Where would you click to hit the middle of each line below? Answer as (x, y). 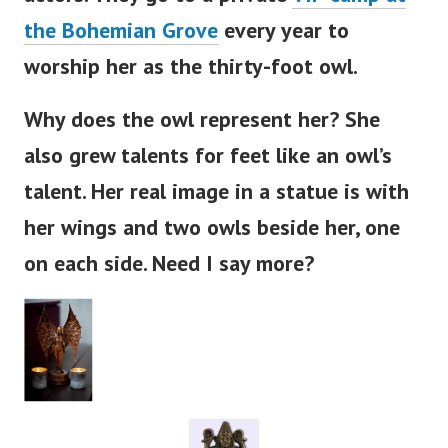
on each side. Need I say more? (169, 263)
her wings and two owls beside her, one (212, 227)
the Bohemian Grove (121, 30)
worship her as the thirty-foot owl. (191, 66)
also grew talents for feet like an (184, 155)
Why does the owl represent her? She (202, 119)
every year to (283, 30)
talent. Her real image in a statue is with (216, 191)
